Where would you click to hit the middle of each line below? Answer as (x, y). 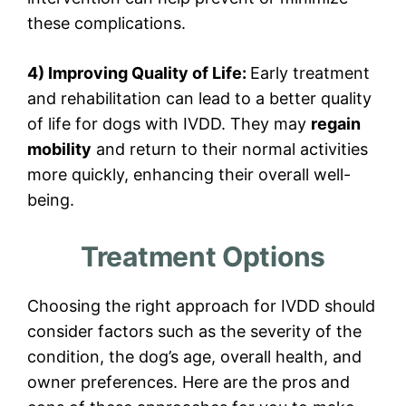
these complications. (106, 24)
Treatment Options (203, 257)
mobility (59, 150)
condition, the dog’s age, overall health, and (194, 357)
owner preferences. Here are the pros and (188, 382)
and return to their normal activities (230, 150)
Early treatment (310, 73)
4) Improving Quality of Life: (139, 73)
